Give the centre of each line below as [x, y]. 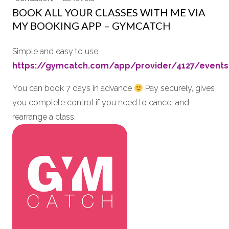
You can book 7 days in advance [73, 88]
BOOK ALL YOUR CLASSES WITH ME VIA [109, 12]
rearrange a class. [44, 117]
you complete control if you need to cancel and [101, 102]
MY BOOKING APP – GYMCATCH [91, 26]
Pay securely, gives [179, 88]
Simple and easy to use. [56, 51]
